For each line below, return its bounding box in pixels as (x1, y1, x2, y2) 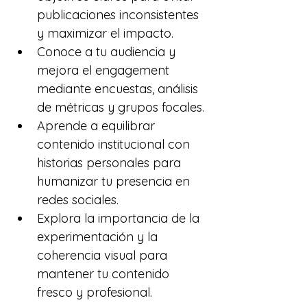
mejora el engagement (37, 62, 173, 78)
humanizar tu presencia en (37, 173, 193, 189)
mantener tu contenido (37, 266, 173, 282)
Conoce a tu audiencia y (37, 44, 179, 60)
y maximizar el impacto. (37, 25, 173, 41)
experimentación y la (37, 229, 161, 245)
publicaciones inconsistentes (37, 7, 202, 23)
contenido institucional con (37, 136, 193, 152)
